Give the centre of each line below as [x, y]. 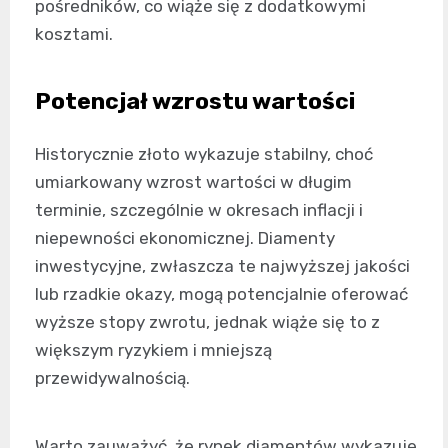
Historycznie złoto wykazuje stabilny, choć [204, 153]
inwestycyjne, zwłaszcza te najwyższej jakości [222, 265]
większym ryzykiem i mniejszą [153, 349]
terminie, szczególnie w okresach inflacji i [199, 209]
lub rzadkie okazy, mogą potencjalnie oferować [221, 293]
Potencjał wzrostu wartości [195, 100]
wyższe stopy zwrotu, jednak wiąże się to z [207, 321]
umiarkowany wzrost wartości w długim [193, 181]
